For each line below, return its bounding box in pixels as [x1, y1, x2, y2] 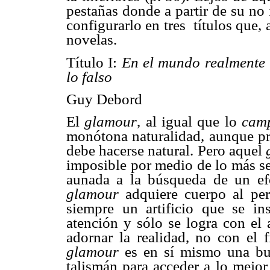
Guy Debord [66, 90, 142, 107]
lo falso [66, 68, 112, 85]
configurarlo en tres [66, 17, 186, 34]
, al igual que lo [137, 113, 242, 130]
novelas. [66, 31, 117, 48]
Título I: [66, 54, 122, 71]
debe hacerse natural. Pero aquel [66, 142, 266, 159]
